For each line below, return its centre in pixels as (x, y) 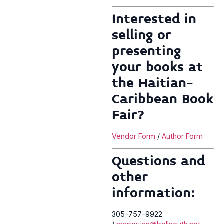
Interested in (154, 19)
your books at (157, 67)
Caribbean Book (163, 99)
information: (157, 193)
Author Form (182, 136)
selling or (142, 35)
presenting (146, 51)
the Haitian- (153, 83)
